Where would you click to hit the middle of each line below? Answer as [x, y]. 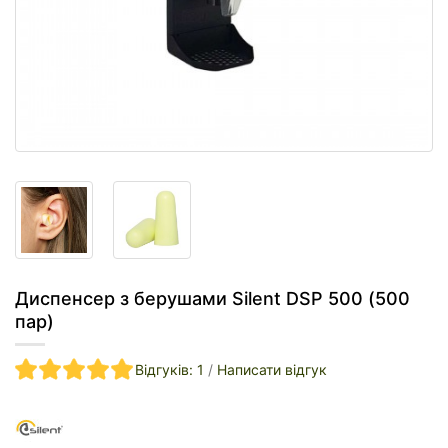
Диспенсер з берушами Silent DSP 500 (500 [212, 299]
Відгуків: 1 [169, 370]
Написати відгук [272, 370]
